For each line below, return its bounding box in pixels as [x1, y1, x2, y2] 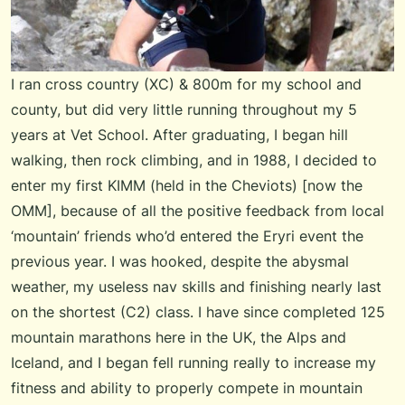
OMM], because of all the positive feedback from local [11, 202, 384, 221]
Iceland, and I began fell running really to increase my [11, 353, 376, 372]
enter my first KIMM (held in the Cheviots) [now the [11, 176, 363, 195]
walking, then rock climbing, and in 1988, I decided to [11, 151, 377, 170]
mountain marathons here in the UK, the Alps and [11, 328, 346, 347]
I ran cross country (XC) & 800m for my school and [11, 75, 362, 94]
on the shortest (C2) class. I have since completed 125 [11, 303, 385, 322]
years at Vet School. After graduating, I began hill [11, 126, 348, 145]
